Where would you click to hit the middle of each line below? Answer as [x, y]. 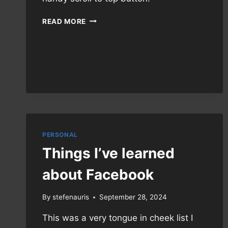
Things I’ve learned [108, 153]
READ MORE [64, 21]
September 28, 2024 [133, 197]
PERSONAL [60, 134]
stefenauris [71, 197]
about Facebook [98, 174]
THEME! [100, 29]
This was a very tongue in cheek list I [118, 218]
